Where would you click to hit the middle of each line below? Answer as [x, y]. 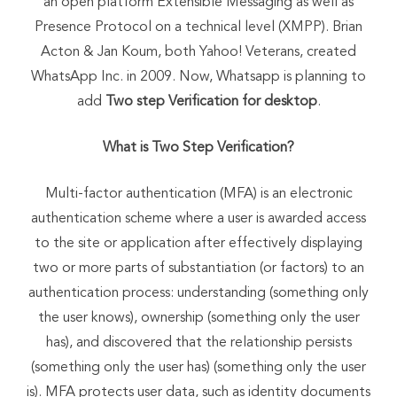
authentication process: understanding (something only [198, 293]
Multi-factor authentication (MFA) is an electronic [198, 194]
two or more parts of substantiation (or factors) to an [198, 268]
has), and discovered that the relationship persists [198, 343]
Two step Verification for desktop [211, 101]
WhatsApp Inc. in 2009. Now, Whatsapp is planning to [198, 77]
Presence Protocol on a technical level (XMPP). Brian [198, 27]
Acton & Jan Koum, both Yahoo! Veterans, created [198, 52]
